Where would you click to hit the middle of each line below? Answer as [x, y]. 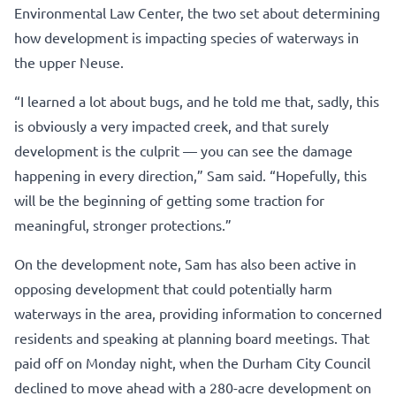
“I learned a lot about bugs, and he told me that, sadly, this [197, 100]
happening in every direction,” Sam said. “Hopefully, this [190, 175]
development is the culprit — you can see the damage [183, 150]
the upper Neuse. [69, 61]
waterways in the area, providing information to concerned [198, 312]
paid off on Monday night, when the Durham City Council [192, 362]
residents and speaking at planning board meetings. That [192, 337]
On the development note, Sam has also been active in [185, 263]
